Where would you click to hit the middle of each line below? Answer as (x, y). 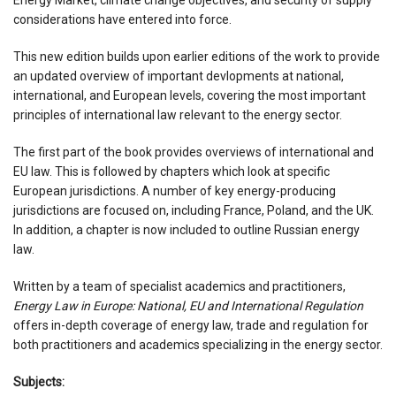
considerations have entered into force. (122, 19)
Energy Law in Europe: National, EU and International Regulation (188, 305)
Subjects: (39, 381)
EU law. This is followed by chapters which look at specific (171, 171)
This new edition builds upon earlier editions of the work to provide (197, 56)
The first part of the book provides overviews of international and (194, 152)
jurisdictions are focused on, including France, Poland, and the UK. (194, 210)
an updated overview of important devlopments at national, (179, 76)
